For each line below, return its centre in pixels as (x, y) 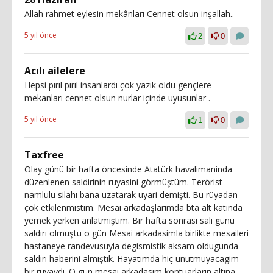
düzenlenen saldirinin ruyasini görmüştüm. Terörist (123, 182)
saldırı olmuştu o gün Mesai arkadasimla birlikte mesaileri (136, 233)
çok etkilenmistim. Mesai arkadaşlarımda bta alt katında (133, 207)
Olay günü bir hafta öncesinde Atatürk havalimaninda (128, 169)
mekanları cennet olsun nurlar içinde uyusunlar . (117, 97)
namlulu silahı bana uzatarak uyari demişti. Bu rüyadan (131, 194)
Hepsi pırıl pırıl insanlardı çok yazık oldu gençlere (118, 85)
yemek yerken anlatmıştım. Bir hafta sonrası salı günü (129, 220)
